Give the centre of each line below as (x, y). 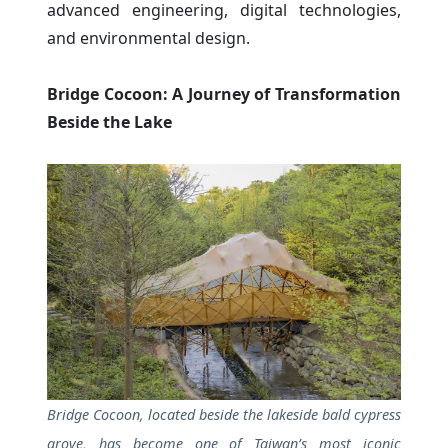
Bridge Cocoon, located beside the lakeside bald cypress (224, 414)
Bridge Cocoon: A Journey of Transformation (224, 93)
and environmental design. (148, 37)
